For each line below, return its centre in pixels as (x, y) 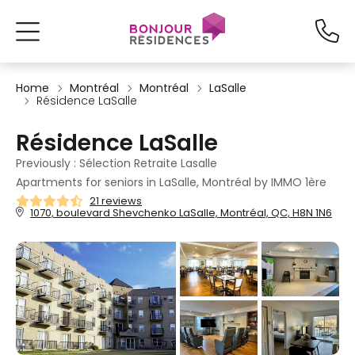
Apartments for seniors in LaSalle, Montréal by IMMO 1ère (171, 182)
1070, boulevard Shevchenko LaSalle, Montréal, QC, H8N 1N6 (181, 213)
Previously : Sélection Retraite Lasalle (116, 163)
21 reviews (116, 201)
